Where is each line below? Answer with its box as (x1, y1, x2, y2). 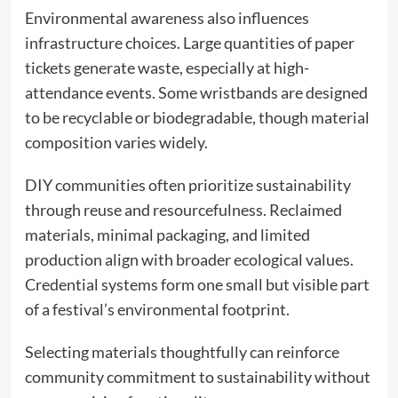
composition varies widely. (24, 131, 208, 152)
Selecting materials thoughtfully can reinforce (24, 341, 339, 362)
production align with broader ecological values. (24, 249, 354, 269)
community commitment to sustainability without (24, 366, 370, 386)
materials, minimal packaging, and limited (24, 224, 310, 244)
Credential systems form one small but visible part (24, 274, 370, 294)
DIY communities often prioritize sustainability (24, 174, 351, 195)
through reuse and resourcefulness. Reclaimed (24, 199, 342, 219)
